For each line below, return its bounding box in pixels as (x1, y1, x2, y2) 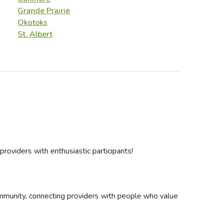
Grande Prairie (18, 5, 70, 16)
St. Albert (18, 29, 53, 40)
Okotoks (18, 17, 48, 28)
